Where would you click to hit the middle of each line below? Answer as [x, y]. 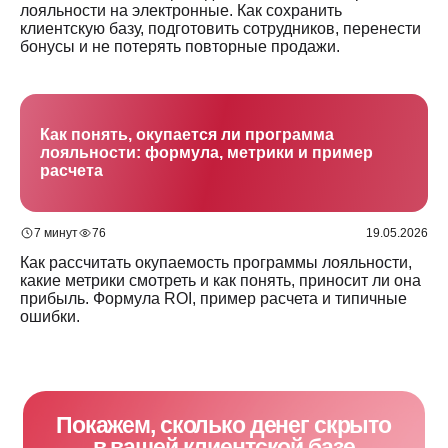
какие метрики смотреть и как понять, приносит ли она [220, 280]
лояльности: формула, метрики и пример [206, 152]
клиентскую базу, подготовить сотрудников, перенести [220, 28]
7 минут [56, 233]
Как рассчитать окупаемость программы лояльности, [216, 262]
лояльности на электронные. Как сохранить [181, 10]
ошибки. [50, 316]
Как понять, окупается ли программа [187, 134]
